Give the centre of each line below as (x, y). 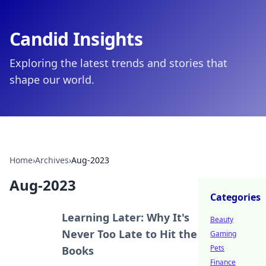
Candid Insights (76, 39)
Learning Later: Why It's (126, 217)
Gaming (223, 234)
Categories (235, 197)
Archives (52, 160)
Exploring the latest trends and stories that (118, 63)
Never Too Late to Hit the (130, 234)
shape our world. (52, 80)
